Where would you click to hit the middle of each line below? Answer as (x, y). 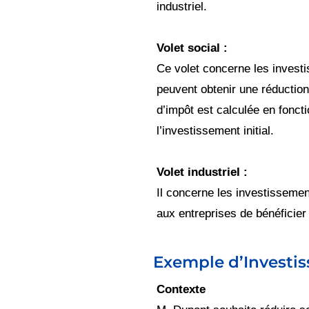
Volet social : (192, 48)
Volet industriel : (202, 172)
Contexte (181, 289)
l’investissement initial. (215, 130)
